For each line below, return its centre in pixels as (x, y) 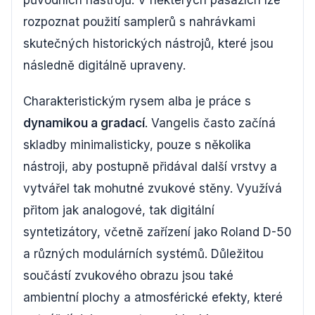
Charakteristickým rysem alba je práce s (137, 101)
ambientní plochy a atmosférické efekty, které (153, 297)
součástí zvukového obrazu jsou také (128, 275)
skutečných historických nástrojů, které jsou (148, 43)
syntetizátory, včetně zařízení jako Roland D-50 (157, 232)
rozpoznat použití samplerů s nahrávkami (139, 21)
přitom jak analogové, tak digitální (119, 210)
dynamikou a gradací (84, 123)
